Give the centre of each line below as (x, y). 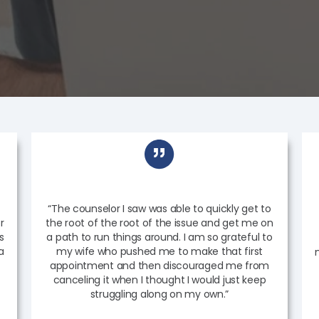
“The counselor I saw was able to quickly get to (159, 209)
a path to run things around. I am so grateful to (159, 237)
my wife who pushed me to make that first (159, 251)
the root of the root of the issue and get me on (159, 223)
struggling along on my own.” (159, 294)
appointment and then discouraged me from (159, 266)
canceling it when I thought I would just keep (159, 280)
